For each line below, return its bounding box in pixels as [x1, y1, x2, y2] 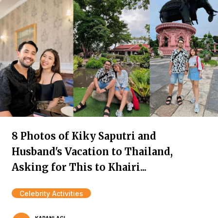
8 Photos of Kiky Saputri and [12, 130, 156, 142]
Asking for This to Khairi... [12, 161, 146, 173]
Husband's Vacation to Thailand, [12, 145, 173, 158]
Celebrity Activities [19, 189, 83, 198]
